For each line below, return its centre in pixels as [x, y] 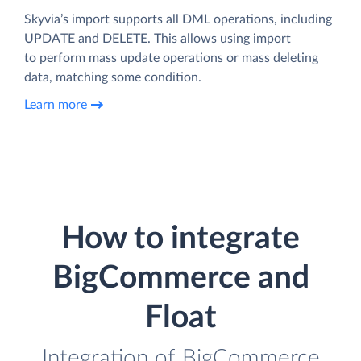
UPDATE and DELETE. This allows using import [158, 39]
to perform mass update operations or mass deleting [171, 58]
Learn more [56, 104]
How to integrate [180, 239]
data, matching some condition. [113, 78]
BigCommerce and [180, 279]
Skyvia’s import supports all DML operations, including [178, 20]
